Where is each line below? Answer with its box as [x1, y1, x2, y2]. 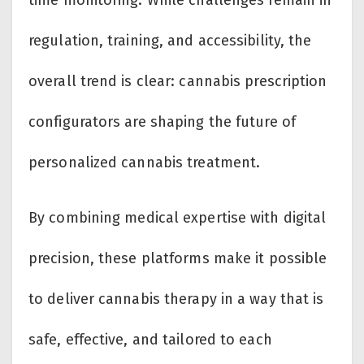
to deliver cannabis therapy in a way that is [28, 290, 324, 309]
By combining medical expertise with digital [28, 209, 327, 227]
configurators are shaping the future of [28, 113, 296, 132]
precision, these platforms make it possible [28, 249, 327, 268]
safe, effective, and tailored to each [28, 331, 272, 349]
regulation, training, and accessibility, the [28, 32, 312, 50]
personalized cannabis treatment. [28, 154, 261, 172]
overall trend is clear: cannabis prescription [28, 72, 327, 91]
